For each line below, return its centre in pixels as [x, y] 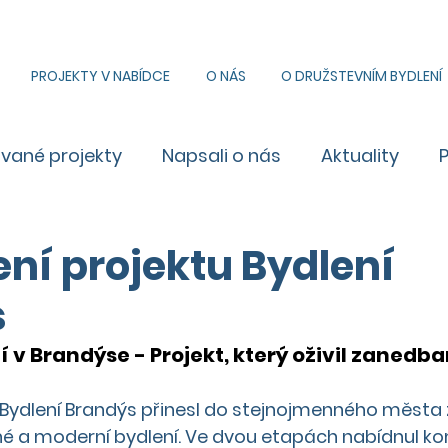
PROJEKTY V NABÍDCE [100, 76]
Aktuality [360, 155]
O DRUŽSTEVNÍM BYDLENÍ [361, 76]
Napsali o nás [221, 155]
